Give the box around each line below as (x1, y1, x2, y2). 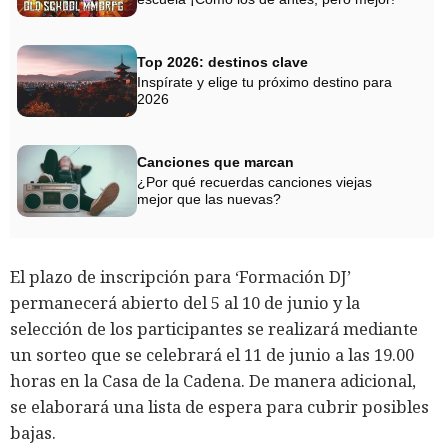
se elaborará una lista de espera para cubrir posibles (10, 394, 429, 418)
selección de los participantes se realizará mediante (10, 316, 418, 340)
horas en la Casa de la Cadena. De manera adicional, (10, 368, 416, 392)
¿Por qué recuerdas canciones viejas (137, 174, 372, 190)
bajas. (10, 420, 56, 444)
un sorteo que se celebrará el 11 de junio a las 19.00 (10, 342, 414, 366)
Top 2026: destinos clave (137, 53, 308, 70)
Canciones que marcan (137, 153, 294, 170)
